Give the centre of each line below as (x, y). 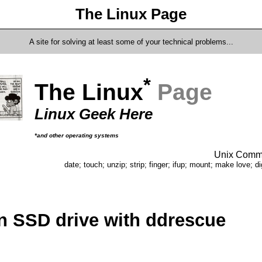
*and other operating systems (77, 135)
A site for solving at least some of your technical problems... (131, 42)
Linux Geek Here (94, 114)
